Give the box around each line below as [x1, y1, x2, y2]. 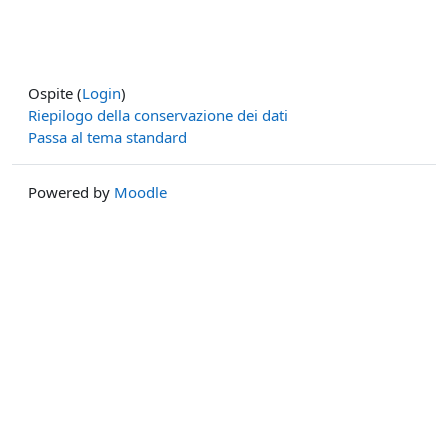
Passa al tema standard [28, 127, 187, 147]
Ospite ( [28, 83, 82, 103]
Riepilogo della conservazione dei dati [28, 105, 288, 125]
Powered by [28, 182, 114, 202]
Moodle [114, 182, 167, 202]
